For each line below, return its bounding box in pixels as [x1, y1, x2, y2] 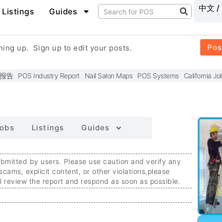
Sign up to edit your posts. [33, 43, 132, 53]
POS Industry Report [18, 71, 80, 80]
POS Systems [137, 71, 179, 80]
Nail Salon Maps [84, 71, 133, 80]
